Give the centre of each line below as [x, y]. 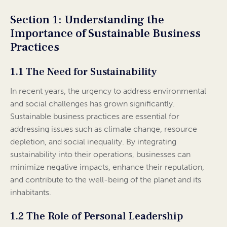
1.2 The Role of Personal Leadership [97, 216]
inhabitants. [31, 193]
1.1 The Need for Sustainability [84, 72]
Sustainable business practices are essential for [95, 117]
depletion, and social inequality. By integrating [93, 142]
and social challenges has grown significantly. [92, 104]
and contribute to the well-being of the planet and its [106, 180]
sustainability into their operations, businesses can [100, 155]
